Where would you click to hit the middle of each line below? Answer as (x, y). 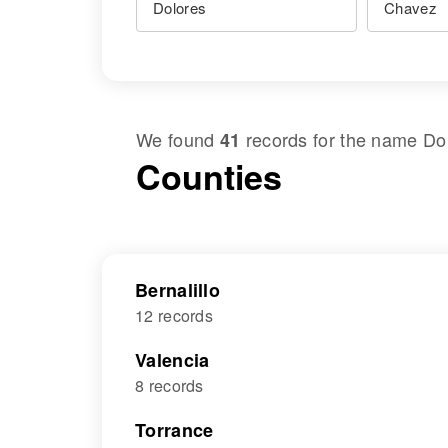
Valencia (172, 360)
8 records (169, 385)
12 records (174, 315)
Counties (209, 176)
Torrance (174, 430)
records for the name (331, 139)
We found (178, 139)
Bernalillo (177, 290)
